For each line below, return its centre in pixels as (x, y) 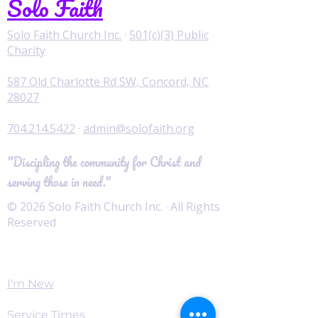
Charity (26, 50)
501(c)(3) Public (169, 35)
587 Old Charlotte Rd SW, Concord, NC (108, 82)
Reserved (32, 222)
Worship (32, 252)
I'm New (31, 284)
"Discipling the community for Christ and (104, 162)
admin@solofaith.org (139, 128)
